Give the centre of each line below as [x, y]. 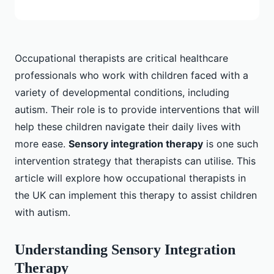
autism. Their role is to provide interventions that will [137, 110]
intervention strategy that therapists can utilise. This [135, 161]
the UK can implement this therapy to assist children [136, 195]
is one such [231, 144]
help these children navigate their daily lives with [128, 127]
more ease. [42, 144]
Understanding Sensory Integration [125, 250]
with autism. [43, 213]
